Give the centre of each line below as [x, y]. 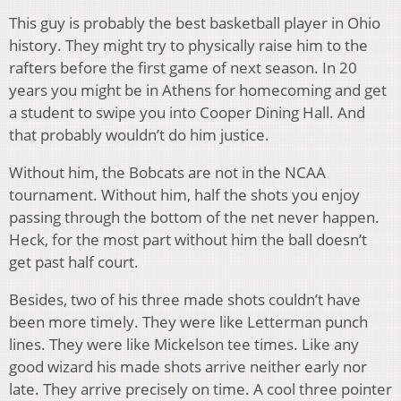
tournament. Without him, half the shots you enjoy [184, 195]
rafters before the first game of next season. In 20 [183, 68]
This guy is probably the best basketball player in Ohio [195, 23]
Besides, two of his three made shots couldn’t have [185, 300]
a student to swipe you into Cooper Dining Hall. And [187, 113]
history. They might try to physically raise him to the [188, 46]
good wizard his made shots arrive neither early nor [188, 367]
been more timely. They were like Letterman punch [188, 322]
